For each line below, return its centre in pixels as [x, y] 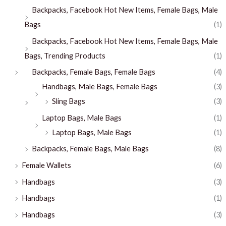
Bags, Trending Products [65, 55]
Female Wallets [46, 165]
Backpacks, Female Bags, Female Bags [93, 72]
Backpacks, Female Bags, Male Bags [90, 149]
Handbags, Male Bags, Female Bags [99, 87]
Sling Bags [68, 101]
